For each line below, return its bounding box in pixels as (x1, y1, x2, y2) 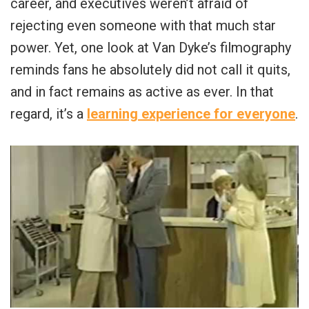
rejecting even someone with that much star (10, 17, 276, 34)
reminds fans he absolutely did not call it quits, (10, 61, 290, 79)
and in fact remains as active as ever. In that (10, 83, 274, 101)
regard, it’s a (10, 106, 87, 123)
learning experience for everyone (87, 106, 295, 123)
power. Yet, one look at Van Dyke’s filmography (10, 39, 291, 57)
